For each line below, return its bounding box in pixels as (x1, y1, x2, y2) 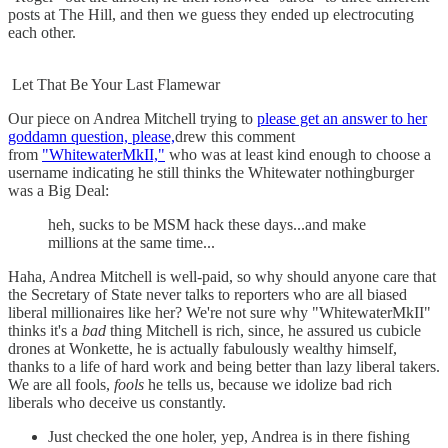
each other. (8, 24, 76, 42)
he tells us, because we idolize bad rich (144, 376, 392, 394)
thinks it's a (8, 322, 82, 340)
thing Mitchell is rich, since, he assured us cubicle (106, 322, 421, 340)
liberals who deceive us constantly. (8, 394, 226, 412)
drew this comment (175, 128, 295, 146)
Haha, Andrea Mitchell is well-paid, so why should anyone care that (8, 268, 436, 286)
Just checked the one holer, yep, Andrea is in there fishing (48, 428, 410, 446)
